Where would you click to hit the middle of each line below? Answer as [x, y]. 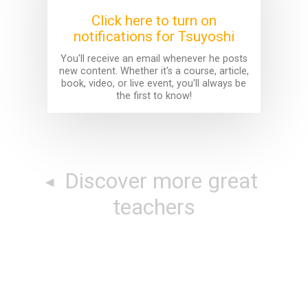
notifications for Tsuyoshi [154, 37]
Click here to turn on [154, 21]
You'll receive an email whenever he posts [154, 58]
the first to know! [154, 96]
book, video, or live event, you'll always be [154, 83]
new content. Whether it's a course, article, [154, 71]
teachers [154, 207]
